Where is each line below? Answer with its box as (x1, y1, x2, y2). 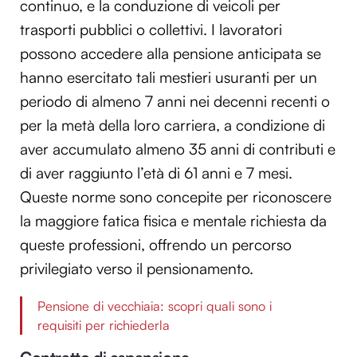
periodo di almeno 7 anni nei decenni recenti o (20, 91, 330, 111)
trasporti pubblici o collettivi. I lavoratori (20, 19, 282, 39)
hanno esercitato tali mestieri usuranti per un (20, 67, 317, 87)
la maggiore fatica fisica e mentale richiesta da (20, 210, 327, 230)
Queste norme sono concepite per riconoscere (20, 186, 331, 206)
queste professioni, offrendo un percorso (20, 234, 292, 254)
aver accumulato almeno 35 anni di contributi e (20, 139, 335, 159)
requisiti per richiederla (37, 316, 171, 333)
